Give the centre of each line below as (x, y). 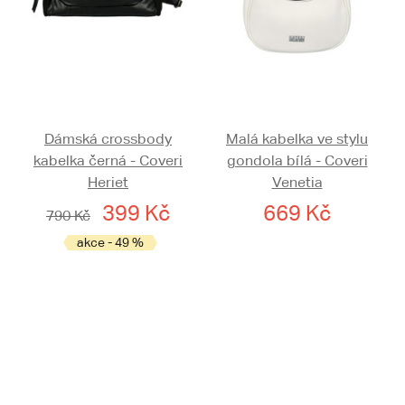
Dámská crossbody (108, 139)
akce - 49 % (110, 243)
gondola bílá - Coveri (297, 161)
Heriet (108, 183)
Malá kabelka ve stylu (297, 139)
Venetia (297, 183)
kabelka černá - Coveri (108, 161)
